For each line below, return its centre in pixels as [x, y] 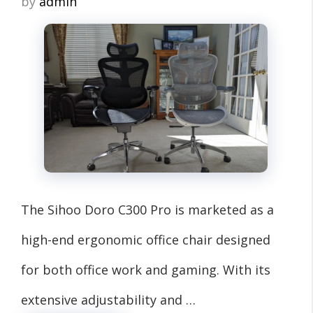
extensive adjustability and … [108, 299]
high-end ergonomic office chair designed [146, 239]
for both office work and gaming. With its [146, 269]
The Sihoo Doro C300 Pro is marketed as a [147, 209]
